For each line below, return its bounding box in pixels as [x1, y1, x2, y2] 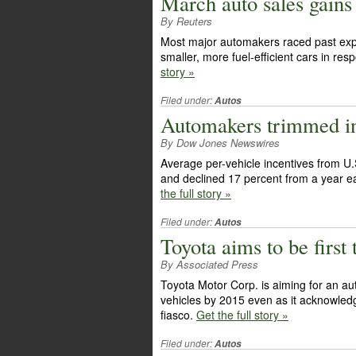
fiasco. [161, 307, 196, 323]
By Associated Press [161, 257, 258, 272]
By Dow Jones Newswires [161, 135, 280, 150]
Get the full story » [196, 307, 288, 323]
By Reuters [161, 14, 212, 29]
